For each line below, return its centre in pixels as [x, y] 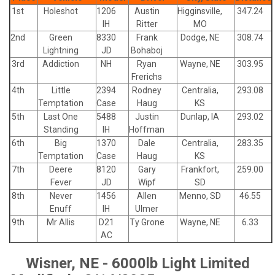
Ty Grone [147, 222]
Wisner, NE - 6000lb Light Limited [137, 263]
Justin [147, 116]
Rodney [147, 90]
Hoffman [147, 129]
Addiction [61, 64]
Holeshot [61, 11]
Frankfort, [200, 169]
